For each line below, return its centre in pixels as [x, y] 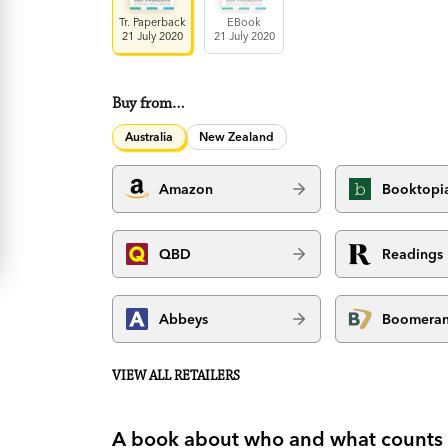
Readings [413, 253]
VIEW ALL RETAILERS [176, 376]
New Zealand [237, 137]
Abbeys [184, 318]
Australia [149, 137]
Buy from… [149, 104]
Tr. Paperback [152, 22]
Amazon [186, 188]
